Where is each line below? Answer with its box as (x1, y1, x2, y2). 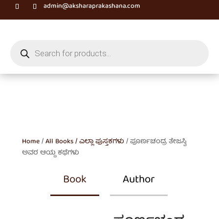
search (10, 44, 30, 56)
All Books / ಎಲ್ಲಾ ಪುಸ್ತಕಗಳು (45, 136, 124, 148)
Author (123, 171, 155, 190)
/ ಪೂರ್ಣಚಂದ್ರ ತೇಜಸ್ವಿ (124, 136, 186, 148)
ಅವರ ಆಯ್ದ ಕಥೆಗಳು (22, 147, 79, 159)
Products (10, 37, 37, 49)
